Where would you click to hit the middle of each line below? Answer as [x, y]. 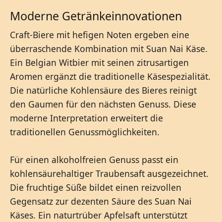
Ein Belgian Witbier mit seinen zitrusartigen [99, 62]
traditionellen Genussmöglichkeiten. [85, 132]
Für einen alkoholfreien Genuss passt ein [94, 159]
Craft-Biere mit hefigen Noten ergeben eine [100, 34]
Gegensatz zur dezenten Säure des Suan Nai [101, 201]
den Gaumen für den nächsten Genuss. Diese [103, 104]
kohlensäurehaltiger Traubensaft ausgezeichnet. [109, 173]
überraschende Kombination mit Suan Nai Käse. [109, 48]
